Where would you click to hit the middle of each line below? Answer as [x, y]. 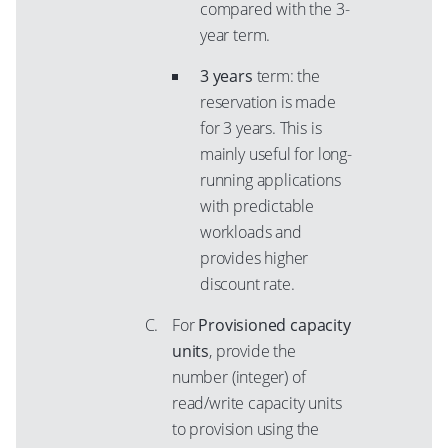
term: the [286, 76]
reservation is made [268, 102]
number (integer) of [239, 377]
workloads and [251, 232]
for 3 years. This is [261, 128]
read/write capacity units [257, 403]
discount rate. [247, 284]
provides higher [254, 258]
